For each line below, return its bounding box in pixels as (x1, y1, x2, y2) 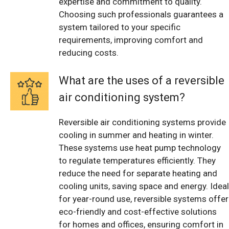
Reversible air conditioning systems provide (59, 117, 226, 128)
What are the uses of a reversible (59, 74, 224, 87)
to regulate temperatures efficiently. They (59, 155, 216, 166)
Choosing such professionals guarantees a (59, 9, 223, 19)
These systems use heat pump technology (59, 143, 221, 153)
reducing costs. (59, 47, 119, 58)
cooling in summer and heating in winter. (59, 130, 214, 141)
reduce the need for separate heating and (59, 168, 217, 179)
